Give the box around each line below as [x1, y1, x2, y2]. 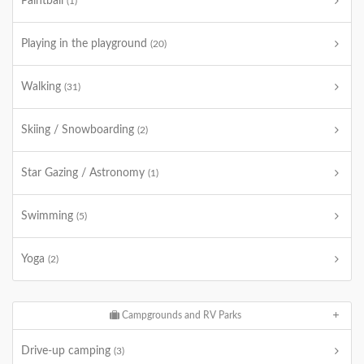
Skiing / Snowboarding [21, 124, 137, 136]
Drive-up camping [21, 345, 114, 357]
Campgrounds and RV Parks [119, 310, 241, 320]
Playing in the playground [21, 38, 150, 50]
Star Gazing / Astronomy [21, 167, 148, 179]
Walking [21, 81, 64, 93]
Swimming [21, 210, 76, 222]
